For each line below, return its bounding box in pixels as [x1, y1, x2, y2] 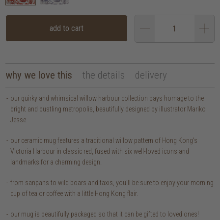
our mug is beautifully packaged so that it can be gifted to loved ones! [10, 210, 199, 218]
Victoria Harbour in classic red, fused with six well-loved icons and [10, 147, 190, 155]
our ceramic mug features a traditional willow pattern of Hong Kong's [10, 136, 198, 144]
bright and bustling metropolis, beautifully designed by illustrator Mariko [10, 105, 206, 113]
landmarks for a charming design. [10, 158, 102, 166]
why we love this [5, 69, 73, 81]
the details [82, 69, 125, 81]
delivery [135, 69, 167, 81]
